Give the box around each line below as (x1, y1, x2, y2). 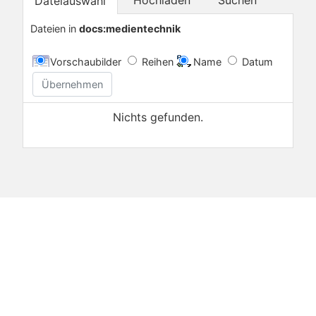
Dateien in (30, 22, 79, 35)
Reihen (142, 56, 174, 68)
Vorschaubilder (50, 56, 121, 68)
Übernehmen (42, 78, 103, 91)
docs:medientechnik (79, 22, 181, 35)
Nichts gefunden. (113, 110, 203, 125)
